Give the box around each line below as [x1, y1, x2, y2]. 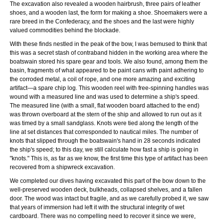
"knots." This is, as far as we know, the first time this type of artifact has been [10, 154, 208, 162]
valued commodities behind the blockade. [10, 26, 120, 34]
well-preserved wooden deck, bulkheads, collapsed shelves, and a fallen [10, 186, 202, 193]
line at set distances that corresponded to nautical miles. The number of [10, 128, 198, 135]
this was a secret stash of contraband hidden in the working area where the [10, 49, 208, 56]
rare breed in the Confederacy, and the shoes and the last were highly [10, 18, 194, 25]
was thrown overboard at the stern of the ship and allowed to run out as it [10, 110, 201, 118]
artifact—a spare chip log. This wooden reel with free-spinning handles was [10, 84, 209, 91]
